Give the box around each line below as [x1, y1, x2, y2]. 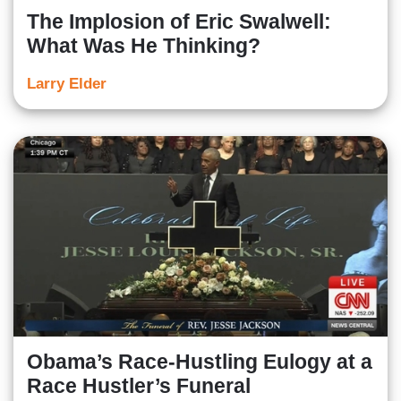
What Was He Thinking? [27, 34, 260, 58]
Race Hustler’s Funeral [27, 373, 251, 397]
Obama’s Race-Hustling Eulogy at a [27, 349, 372, 373]
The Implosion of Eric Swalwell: [27, 10, 331, 34]
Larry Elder [27, 75, 107, 93]
